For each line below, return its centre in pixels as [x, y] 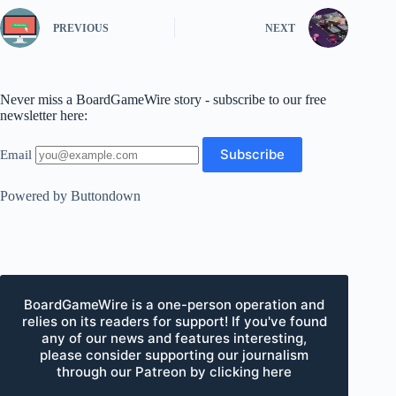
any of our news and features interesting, [175, 338]
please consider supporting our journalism [175, 354]
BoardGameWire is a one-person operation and [175, 304]
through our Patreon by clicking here [175, 371]
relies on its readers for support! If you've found [174, 321]
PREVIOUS [81, 29]
